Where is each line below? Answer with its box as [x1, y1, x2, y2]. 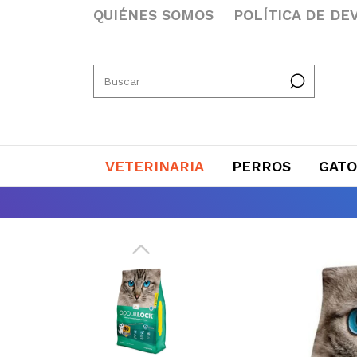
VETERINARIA [105, 158, 204, 175]
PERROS [232, 158, 291, 175]
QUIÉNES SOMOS [93, 6, 214, 23]
